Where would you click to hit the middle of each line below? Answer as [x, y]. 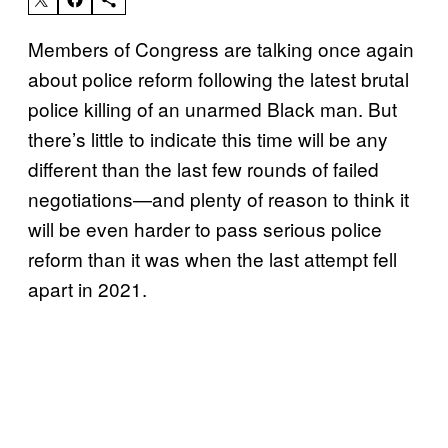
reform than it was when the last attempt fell [212, 258]
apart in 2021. [87, 288]
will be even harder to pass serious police [205, 228]
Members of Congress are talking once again [221, 48]
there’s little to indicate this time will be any [208, 138]
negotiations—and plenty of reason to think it [218, 198]
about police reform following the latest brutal [218, 78]
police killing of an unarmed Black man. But [212, 108]
